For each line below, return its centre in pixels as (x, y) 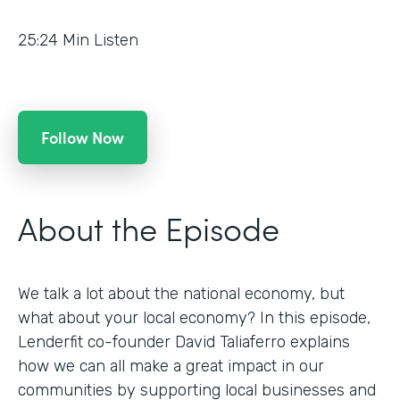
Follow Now (83, 137)
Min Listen (100, 40)
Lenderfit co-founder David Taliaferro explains (184, 342)
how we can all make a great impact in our (171, 366)
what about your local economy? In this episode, (194, 317)
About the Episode (149, 227)
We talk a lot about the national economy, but (181, 293)
